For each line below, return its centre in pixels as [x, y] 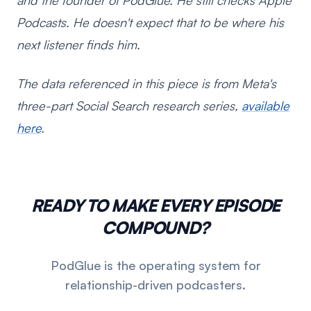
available [266, 106]
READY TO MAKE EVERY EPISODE [155, 205]
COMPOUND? [155, 228]
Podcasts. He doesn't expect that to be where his [150, 22]
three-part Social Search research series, [129, 106]
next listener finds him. [78, 44]
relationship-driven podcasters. [155, 285]
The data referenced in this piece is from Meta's [146, 83]
